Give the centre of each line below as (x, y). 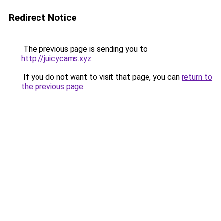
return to (197, 77)
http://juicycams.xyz (56, 58)
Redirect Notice (43, 18)
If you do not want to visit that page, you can (101, 77)
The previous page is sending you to (84, 49)
